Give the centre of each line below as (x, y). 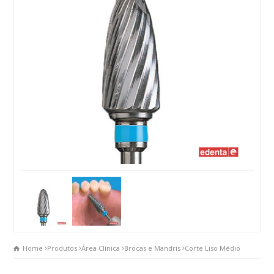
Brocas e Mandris (153, 248)
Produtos (62, 248)
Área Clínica (101, 248)
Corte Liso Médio (213, 248)
